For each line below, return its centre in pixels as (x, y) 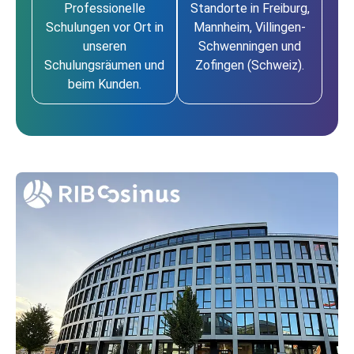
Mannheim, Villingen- (250, 28)
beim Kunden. (104, 85)
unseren (104, 47)
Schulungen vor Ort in (104, 28)
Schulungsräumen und (104, 66)
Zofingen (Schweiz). (250, 66)
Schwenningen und (250, 47)
